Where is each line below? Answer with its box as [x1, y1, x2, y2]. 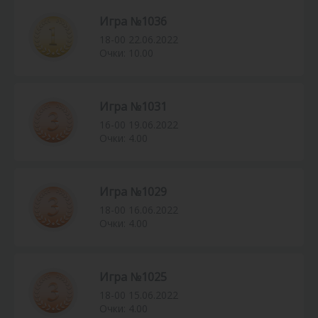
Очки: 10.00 [99, 46, 153, 60]
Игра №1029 [99, 184, 167, 200]
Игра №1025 [99, 269, 167, 285]
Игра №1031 [99, 99, 167, 115]
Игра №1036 [99, 13, 167, 30]
